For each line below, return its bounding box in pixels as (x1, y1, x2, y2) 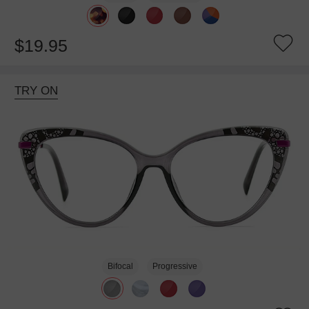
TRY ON (14, 84, 58, 98)
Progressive (152, 261, 197, 272)
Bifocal (108, 261, 134, 272)
